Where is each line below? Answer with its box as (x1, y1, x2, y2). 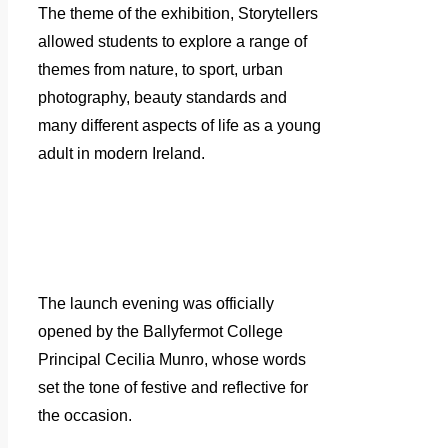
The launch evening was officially (38, 294, 274, 312)
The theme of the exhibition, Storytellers (38, 4, 318, 22)
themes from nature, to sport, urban (38, 60, 283, 78)
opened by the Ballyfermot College (38, 322, 283, 340)
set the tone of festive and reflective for (38, 378, 308, 396)
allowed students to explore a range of (38, 32, 307, 50)
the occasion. (38, 406, 132, 424)
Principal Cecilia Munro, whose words (38, 350, 306, 368)
